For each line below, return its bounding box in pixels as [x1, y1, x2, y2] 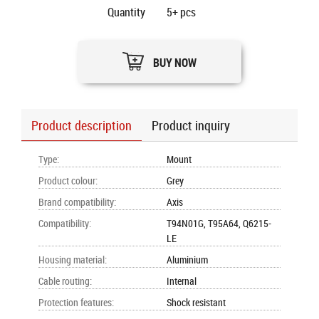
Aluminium [167, 253, 208, 266]
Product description [31, 117, 132, 134]
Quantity [108, 4, 145, 20]
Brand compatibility [38, 195, 114, 209]
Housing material [38, 253, 105, 266]
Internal [167, 274, 197, 288]
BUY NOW [152, 55, 197, 70]
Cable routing [38, 274, 90, 288]
